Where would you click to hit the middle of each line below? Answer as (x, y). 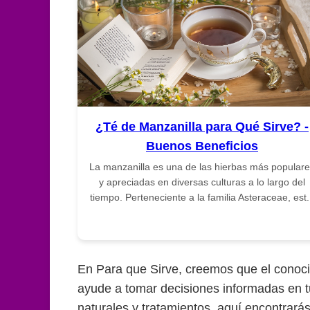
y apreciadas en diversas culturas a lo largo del (202, 182)
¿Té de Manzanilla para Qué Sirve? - (202, 126)
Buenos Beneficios (202, 146)
